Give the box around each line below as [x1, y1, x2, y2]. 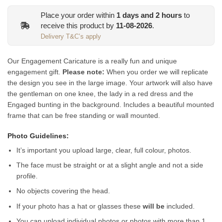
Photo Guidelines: [7, 131, 69, 140]
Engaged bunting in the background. [7, 101, 123, 109]
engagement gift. [7, 68, 60, 76]
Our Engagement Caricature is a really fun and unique [7, 57, 177, 65]
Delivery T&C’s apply [41, 33, 101, 40]
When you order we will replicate [105, 68, 208, 76]
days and [120, 10, 156, 19]
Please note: [62, 68, 105, 76]
